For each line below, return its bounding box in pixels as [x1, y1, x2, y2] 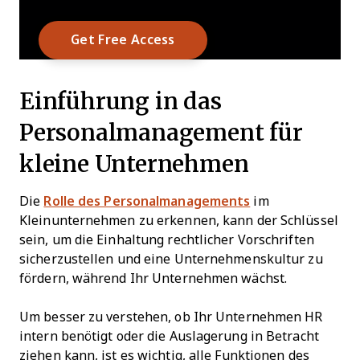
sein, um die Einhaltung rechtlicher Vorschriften [19, 233, 314, 247]
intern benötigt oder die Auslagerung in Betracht [19, 329, 319, 343]
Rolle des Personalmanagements [43, 194, 251, 208]
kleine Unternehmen [19, 147, 249, 180]
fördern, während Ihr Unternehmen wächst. [19, 272, 288, 285]
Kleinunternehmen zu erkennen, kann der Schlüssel [19, 214, 338, 227]
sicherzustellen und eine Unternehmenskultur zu [19, 252, 323, 266]
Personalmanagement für [19, 116, 303, 149]
